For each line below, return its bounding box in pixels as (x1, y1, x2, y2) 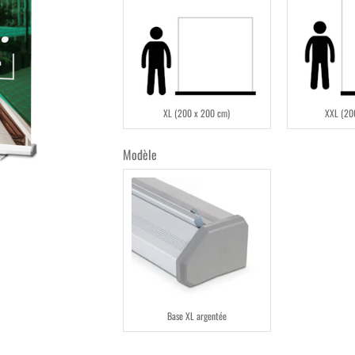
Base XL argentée (166, 308, 227, 323)
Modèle (122, 144, 157, 164)
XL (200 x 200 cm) (163, 105, 231, 120)
